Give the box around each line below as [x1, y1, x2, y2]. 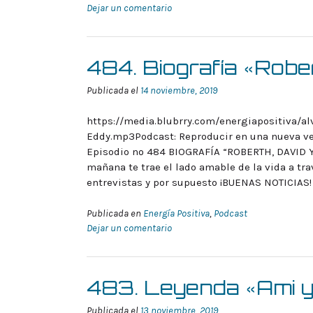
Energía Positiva [143, 207, 210, 219]
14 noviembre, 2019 [140, 84, 217, 96]
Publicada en [87, 207, 143, 219]
